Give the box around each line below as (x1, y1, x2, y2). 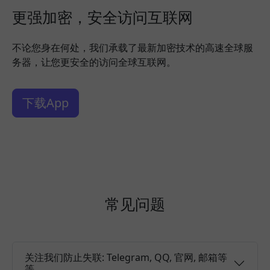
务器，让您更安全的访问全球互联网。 (12, 55, 176, 69)
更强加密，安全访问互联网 (12, 6, 193, 27)
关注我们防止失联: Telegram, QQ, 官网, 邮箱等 (25, 250, 227, 264)
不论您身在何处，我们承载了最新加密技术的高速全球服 (12, 40, 253, 54)
